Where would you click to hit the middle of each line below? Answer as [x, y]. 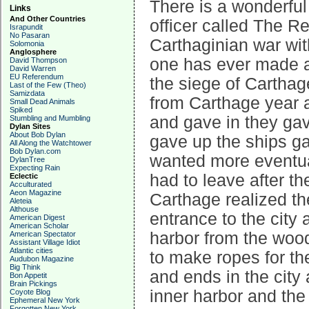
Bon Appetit [28, 275]
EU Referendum [37, 77]
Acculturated [31, 184]
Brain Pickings [33, 283]
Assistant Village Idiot [45, 242]
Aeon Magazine [36, 192]
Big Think [25, 267]
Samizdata [27, 93]
